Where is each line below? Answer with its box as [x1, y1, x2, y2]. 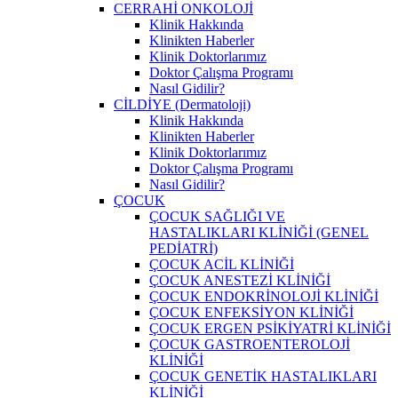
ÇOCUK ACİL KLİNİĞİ [149, 256, 294, 272]
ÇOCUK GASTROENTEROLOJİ [149, 336, 350, 352]
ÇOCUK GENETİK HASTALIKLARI [149, 368, 377, 384]
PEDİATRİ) [149, 240, 218, 256]
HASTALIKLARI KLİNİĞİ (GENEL [149, 224, 369, 240]
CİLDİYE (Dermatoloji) [114, 96, 251, 112]
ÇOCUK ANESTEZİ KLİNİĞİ [149, 272, 330, 288]
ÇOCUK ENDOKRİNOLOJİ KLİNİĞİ [149, 288, 378, 304]
